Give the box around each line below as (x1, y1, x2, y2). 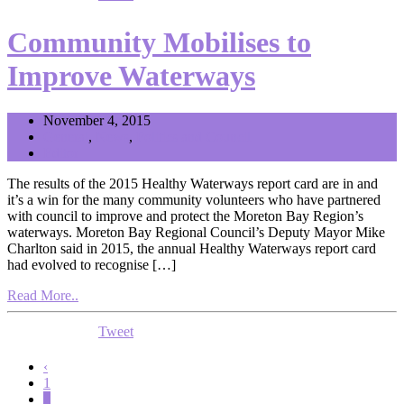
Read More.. (7, 287, 78, 303)
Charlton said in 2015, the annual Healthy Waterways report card (7, 240, 376, 256)
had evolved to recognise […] (7, 256, 176, 272)
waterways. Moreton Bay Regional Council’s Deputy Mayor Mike (7, 224, 385, 240)
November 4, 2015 (43, 112, 151, 128)
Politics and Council (136, 128, 251, 144)
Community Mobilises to (7, 26, 311, 60)
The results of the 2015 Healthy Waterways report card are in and (7, 175, 378, 191)
